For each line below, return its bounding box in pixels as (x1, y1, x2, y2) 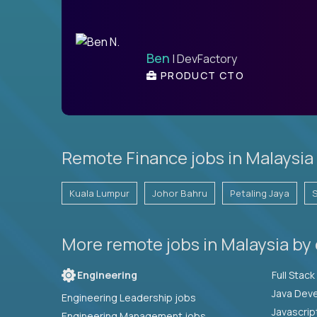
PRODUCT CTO (157, 68, 245, 82)
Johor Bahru (152, 186, 207, 200)
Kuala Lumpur (69, 186, 129, 200)
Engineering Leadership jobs (62, 290, 196, 304)
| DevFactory (170, 50, 237, 67)
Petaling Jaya (230, 186, 289, 200)
